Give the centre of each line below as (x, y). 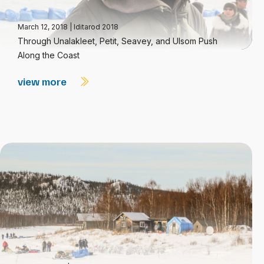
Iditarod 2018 (96, 27)
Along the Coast (49, 55)
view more (43, 81)
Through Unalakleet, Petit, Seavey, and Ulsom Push (118, 41)
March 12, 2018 (44, 27)
